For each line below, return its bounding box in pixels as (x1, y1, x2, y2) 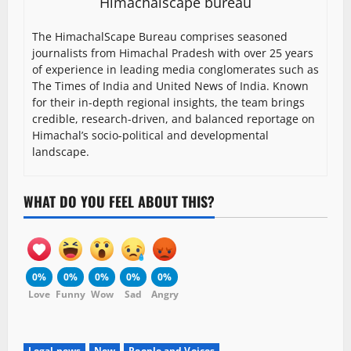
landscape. (32, 143, 89, 159)
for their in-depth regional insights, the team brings (32, 94, 305, 110)
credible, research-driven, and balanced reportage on (32, 110, 315, 126)
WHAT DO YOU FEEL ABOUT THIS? (24, 190, 215, 212)
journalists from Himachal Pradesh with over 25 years (32, 45, 313, 60)
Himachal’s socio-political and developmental (32, 127, 269, 143)
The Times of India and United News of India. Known (32, 78, 309, 93)
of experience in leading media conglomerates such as (32, 61, 319, 77)
